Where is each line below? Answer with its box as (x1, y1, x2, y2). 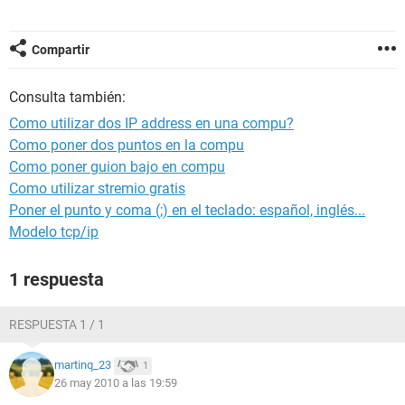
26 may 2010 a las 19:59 (54, 376, 177, 390)
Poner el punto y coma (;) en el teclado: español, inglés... (9, 202, 365, 219)
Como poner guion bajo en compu (9, 158, 225, 175)
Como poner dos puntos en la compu (9, 137, 244, 154)
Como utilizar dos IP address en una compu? (9, 115, 294, 132)
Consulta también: (9, 89, 126, 106)
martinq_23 (54, 358, 111, 372)
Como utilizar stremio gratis (9, 180, 185, 197)
